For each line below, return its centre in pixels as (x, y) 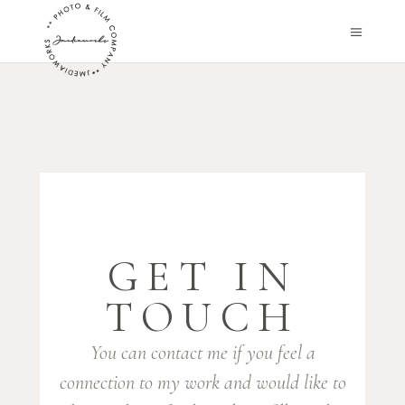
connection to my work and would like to (202, 382)
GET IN (202, 277)
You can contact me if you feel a (202, 353)
